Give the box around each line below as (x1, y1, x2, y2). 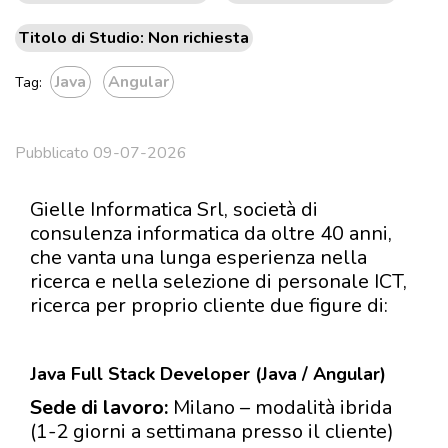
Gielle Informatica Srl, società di (30, 196, 318, 223)
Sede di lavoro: (30, 394, 168, 421)
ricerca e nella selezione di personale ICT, (30, 268, 407, 295)
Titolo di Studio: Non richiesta (19, 27, 249, 49)
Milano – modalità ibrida (168, 394, 392, 421)
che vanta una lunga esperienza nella (30, 244, 367, 271)
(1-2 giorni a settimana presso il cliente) (30, 418, 394, 445)
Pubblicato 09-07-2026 (15, 142, 187, 164)
